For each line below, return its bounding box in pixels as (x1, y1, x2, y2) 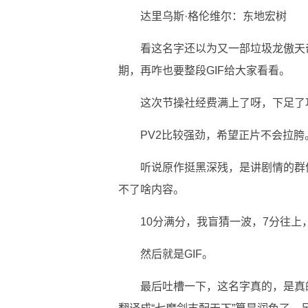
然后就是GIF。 (140, 248, 213, 260)
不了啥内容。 (118, 184, 184, 195)
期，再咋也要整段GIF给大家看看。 (118, 65, 290, 76)
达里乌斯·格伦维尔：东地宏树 (140, 10, 287, 22)
